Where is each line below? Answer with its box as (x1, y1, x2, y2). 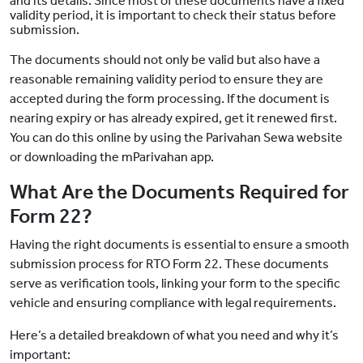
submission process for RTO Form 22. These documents (10, 256, 329, 272)
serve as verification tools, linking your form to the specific (10, 275, 340, 292)
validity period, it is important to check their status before (10, 7, 336, 23)
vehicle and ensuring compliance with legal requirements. (10, 295, 339, 311)
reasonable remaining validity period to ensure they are (10, 71, 323, 88)
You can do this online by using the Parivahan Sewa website (10, 130, 343, 146)
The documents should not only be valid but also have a (10, 52, 320, 68)
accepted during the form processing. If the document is (10, 91, 330, 107)
